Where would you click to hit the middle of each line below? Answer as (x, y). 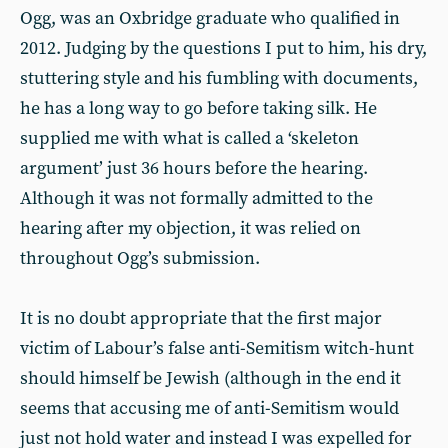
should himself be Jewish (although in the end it (210, 378)
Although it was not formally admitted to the (196, 198)
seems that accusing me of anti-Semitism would (209, 408)
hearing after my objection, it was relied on (190, 228)
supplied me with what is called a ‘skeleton (189, 138)
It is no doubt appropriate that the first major (201, 318)
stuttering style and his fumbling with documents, (219, 78)
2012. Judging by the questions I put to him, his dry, (223, 48)
